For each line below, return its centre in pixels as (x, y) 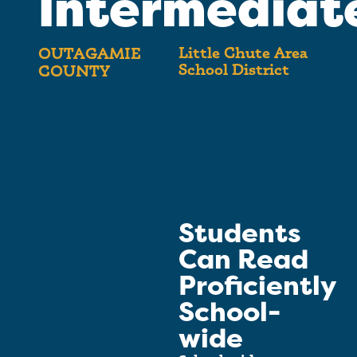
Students (240, 234)
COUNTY (74, 71)
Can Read (243, 260)
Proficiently (257, 286)
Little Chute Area (243, 53)
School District (234, 70)
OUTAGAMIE (89, 54)
